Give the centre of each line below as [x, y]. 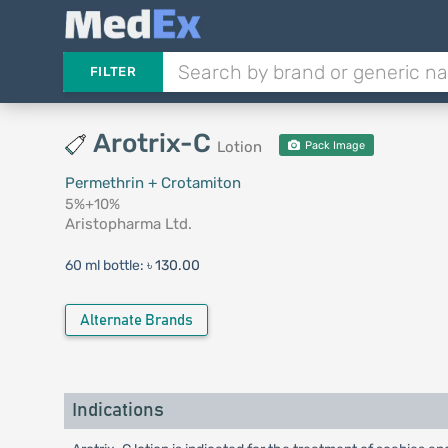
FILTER [112, 71]
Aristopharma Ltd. [128, 224]
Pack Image [334, 145]
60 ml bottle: [105, 265]
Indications [117, 410]
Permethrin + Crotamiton [152, 183]
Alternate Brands [136, 320]
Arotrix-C [154, 143]
